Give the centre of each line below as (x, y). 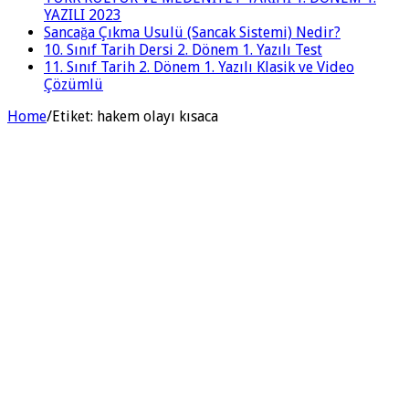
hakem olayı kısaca (157, 116)
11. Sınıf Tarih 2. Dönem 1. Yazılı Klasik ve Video (199, 67)
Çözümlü (73, 84)
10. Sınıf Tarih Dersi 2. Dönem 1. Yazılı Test (183, 49)
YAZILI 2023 (83, 15)
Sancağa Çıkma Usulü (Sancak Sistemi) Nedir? (192, 32)
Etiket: (74, 116)
